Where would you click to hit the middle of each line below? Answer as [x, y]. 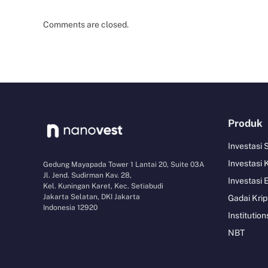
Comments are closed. [86, 24]
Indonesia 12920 [70, 208]
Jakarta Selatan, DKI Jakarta [92, 197]
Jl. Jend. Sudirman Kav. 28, [87, 176]
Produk [245, 123]
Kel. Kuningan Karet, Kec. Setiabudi [103, 186]
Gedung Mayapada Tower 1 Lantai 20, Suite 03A [124, 165]
